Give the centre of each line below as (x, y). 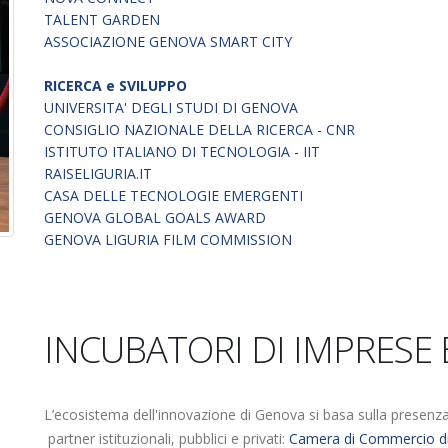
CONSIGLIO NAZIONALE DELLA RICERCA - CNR (199, 129)
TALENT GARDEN (102, 19)
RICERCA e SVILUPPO (115, 85)
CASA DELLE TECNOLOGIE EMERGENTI (173, 195)
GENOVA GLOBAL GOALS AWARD (155, 217)
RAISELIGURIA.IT (98, 173)
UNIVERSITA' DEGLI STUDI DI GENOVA (171, 107)
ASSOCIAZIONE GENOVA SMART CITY (168, 41)
